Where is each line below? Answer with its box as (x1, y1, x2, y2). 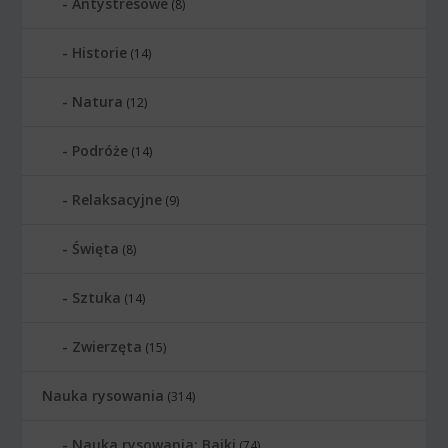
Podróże (72, 141, 129, 161)
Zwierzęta (72, 337, 143, 357)
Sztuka (72, 288, 122, 308)
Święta (72, 239, 120, 259)
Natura (72, 92, 124, 112)
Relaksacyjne (72, 190, 163, 210)
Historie (72, 43, 128, 63)
